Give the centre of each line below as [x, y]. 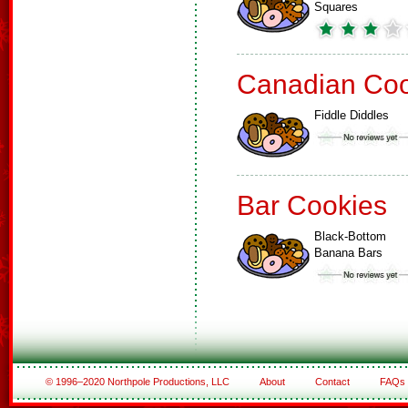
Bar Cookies [312, 205]
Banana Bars [348, 253]
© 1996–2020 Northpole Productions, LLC [138, 382]
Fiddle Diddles [352, 115]
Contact [332, 382]
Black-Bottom [350, 236]
